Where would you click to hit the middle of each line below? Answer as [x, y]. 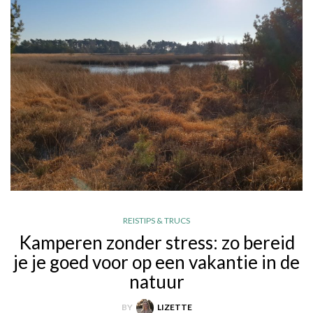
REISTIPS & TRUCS [156, 220]
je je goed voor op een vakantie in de [156, 262]
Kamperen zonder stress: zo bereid [156, 242]
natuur [156, 281]
